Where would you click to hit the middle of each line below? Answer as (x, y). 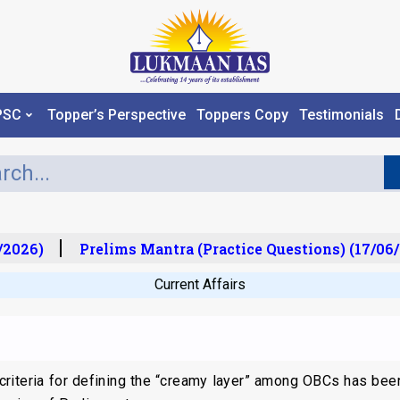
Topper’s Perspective (116, 115)
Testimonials (341, 115)
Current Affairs (200, 284)
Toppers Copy (242, 115)
